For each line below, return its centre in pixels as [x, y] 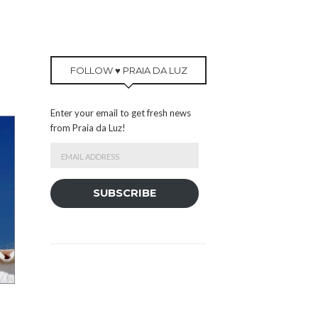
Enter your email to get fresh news [121, 113]
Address [67, 164]
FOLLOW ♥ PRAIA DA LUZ [128, 70]
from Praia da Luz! [88, 127]
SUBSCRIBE [125, 193]
